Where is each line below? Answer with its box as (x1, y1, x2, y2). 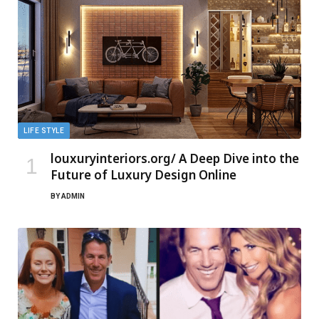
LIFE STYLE (23, 127, 64, 135)
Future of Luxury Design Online (51, 167, 236, 184)
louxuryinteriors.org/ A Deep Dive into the (51, 150, 299, 167)
